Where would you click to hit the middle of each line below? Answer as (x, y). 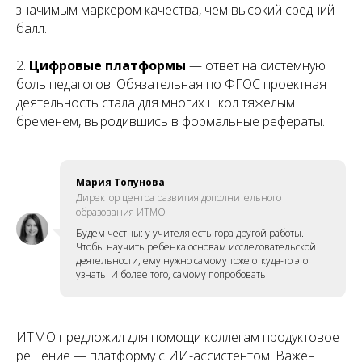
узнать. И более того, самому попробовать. (172, 274)
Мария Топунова (120, 182)
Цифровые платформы (107, 65)
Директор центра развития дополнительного (179, 197)
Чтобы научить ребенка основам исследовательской (196, 246)
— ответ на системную (256, 65)
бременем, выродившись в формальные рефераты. (170, 121)
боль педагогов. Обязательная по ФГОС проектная (171, 84)
